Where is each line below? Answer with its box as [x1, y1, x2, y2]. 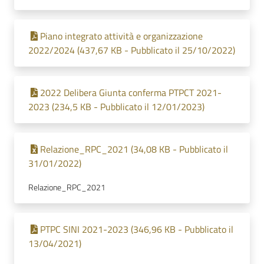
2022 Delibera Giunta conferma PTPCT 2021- [40, 85, 222, 100]
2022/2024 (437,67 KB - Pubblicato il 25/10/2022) [28, 43, 235, 57]
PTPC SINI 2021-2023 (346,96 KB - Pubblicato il [40, 222, 233, 236]
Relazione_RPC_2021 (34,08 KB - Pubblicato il [40, 142, 228, 156]
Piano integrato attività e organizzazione [40, 29, 203, 43]
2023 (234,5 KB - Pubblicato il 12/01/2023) [28, 100, 204, 114]
